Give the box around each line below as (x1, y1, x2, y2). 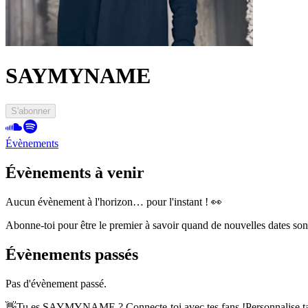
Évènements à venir (5, 163, 144, 181)
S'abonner (11, 105, 50, 116)
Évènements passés (5, 245, 138, 263)
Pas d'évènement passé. (5, 277, 107, 289)
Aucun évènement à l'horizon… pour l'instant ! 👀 (5, 195, 222, 208)
